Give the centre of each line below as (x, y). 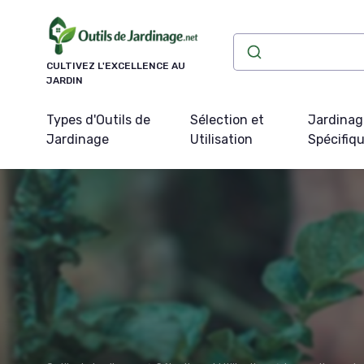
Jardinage (78, 139)
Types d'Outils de (98, 119)
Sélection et (227, 119)
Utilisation (221, 139)
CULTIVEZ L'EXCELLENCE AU (116, 65)
